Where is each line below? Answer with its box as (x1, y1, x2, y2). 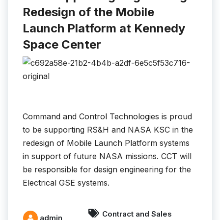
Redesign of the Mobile (23, 5, 154, 20)
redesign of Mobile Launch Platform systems (23, 138, 190, 148)
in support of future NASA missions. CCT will (23, 151, 192, 162)
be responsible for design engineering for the (23, 165, 191, 175)
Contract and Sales (102, 209, 172, 219)
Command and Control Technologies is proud (23, 111, 192, 122)
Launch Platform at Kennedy (23, 21, 185, 36)
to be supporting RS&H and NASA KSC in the (23, 125, 193, 135)
